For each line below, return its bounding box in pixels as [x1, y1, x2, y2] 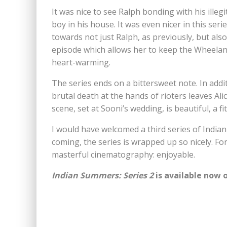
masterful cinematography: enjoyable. [52, 149, 195, 160]
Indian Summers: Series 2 [52, 170, 154, 181]
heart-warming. [52, 57, 110, 68]
